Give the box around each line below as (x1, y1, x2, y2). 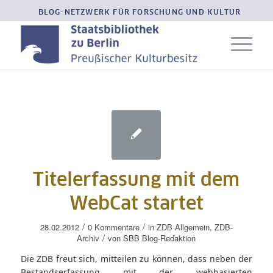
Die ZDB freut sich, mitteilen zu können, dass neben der (20, 253, 253, 264)
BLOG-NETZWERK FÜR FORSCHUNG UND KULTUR (38, 9, 241, 16)
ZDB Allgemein (156, 221, 210, 233)
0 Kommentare (87, 221, 140, 233)
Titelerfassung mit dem (33, 171, 240, 190)
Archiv (77, 232, 100, 244)
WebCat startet (69, 195, 204, 213)
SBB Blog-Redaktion (123, 232, 196, 244)
